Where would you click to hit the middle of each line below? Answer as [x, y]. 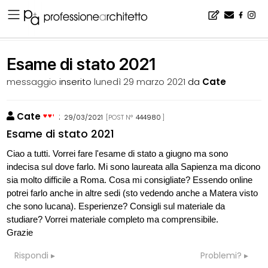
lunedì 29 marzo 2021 [140, 81]
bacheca [49, 30]
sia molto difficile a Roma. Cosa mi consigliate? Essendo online [130, 180]
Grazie [20, 232]
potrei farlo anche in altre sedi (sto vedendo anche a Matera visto [133, 193]
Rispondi [31, 255]
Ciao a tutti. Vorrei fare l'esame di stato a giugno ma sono [118, 153]
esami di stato [92, 30]
